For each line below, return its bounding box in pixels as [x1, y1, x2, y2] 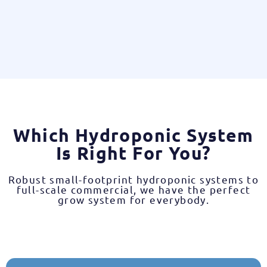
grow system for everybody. [57, 193, 210, 206]
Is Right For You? [55, 141, 212, 164]
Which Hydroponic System [13, 123, 254, 146]
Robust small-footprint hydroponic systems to [8, 172, 259, 185]
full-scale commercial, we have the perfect [16, 182, 251, 195]
